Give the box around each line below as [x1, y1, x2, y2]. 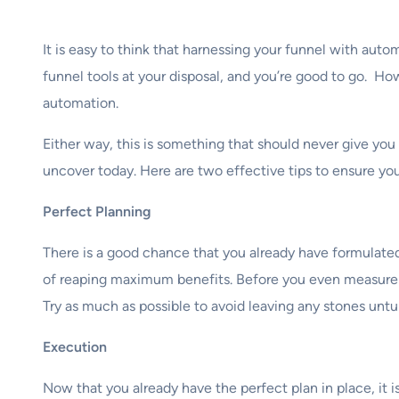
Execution [43, 338, 107, 356]
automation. [43, 94, 118, 112]
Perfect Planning [43, 203, 151, 221]
